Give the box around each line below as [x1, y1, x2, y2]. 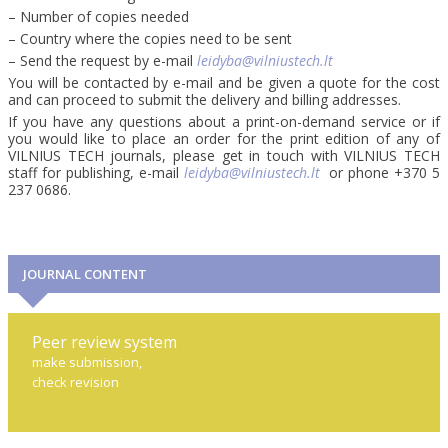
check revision [32, 373, 119, 392]
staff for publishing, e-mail [8, 163, 184, 182]
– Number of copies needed [8, 7, 189, 26]
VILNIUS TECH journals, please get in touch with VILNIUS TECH [8, 146, 440, 165]
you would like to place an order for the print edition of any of [8, 129, 440, 148]
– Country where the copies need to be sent [8, 29, 292, 48]
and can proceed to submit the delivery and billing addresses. [8, 90, 401, 109]
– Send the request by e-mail [8, 51, 197, 70]
